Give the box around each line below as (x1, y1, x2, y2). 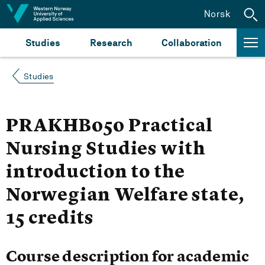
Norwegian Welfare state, (6, 187, 245, 205)
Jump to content (11, 8, 85, 19)
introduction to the (6, 164, 186, 182)
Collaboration (161, 37, 222, 49)
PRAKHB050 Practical (6, 118, 214, 135)
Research (90, 37, 132, 49)
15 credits (6, 210, 94, 228)
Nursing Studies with (6, 141, 206, 159)
